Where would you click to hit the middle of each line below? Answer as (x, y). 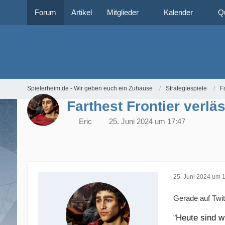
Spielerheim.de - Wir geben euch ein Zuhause (90, 89)
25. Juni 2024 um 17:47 (147, 121)
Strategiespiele (186, 89)
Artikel (81, 12)
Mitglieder (123, 12)
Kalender (178, 12)
